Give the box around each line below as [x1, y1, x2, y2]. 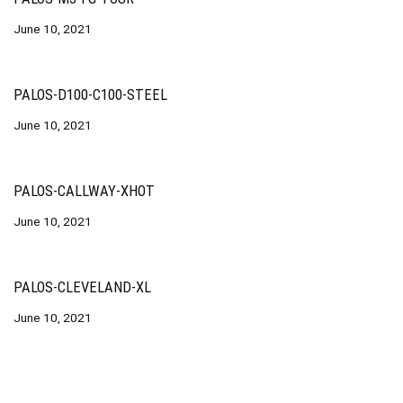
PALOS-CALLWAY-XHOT [13, 183, 155, 200]
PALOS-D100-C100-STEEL [13, 86, 167, 103]
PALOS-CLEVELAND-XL [13, 279, 151, 296]
